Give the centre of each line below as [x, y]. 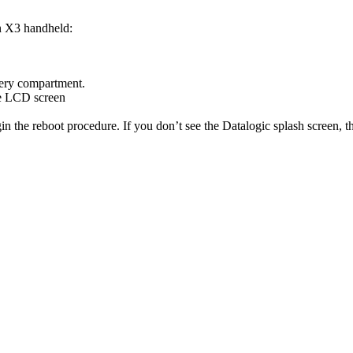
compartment [50, 83]
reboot [48, 125]
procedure [92, 125]
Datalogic [246, 125]
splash [289, 125]
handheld [46, 28]
